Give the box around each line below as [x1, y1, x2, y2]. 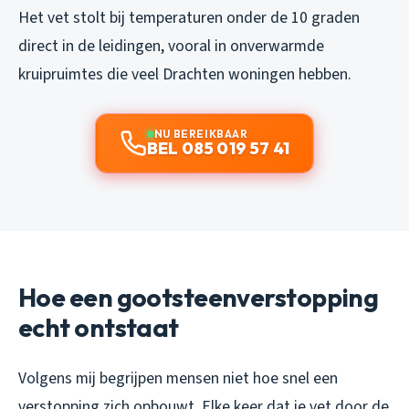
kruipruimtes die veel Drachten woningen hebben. [18, 62, 351, 86]
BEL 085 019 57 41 [146, 137, 290, 159]
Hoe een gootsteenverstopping [18, 280, 379, 313]
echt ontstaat [18, 310, 179, 343]
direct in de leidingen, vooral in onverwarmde [18, 34, 324, 58]
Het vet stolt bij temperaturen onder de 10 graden [18, 5, 360, 29]
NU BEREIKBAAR [153, 126, 248, 141]
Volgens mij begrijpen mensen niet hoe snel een [18, 366, 338, 390]
